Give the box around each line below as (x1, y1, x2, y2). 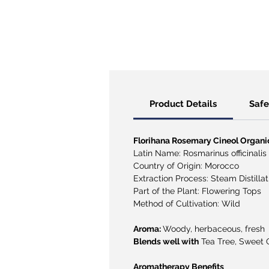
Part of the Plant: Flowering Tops (133, 186, 261, 196)
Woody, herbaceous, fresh (163, 223, 265, 234)
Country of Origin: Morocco (133, 160, 239, 171)
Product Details (150, 98, 217, 109)
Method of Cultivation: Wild (133, 198, 240, 208)
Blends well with (133, 236, 199, 246)
